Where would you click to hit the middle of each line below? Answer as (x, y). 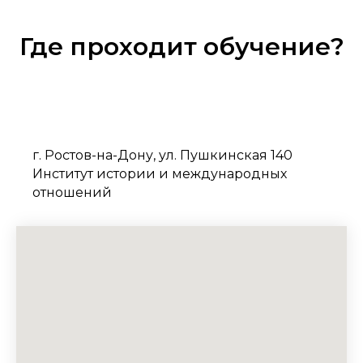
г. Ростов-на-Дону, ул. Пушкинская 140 (162, 155)
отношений (72, 192)
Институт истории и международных (160, 174)
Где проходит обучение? (181, 47)
